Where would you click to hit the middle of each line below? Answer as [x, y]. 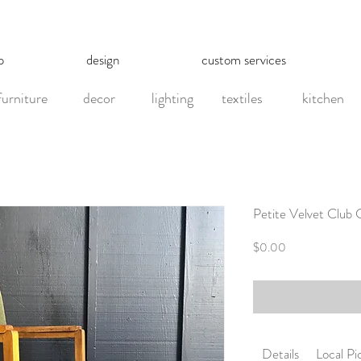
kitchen [323, 98]
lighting [172, 98]
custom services [244, 59]
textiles [242, 98]
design [103, 59]
